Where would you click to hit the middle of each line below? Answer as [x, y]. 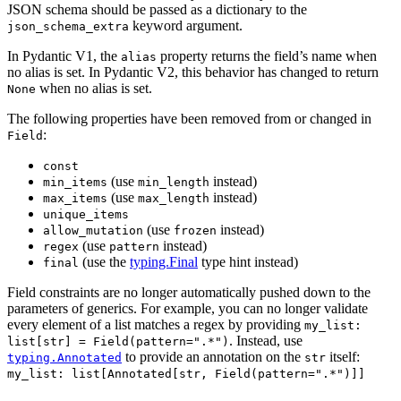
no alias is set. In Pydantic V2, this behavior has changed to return [193, 73]
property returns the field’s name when [267, 56]
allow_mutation [93, 231]
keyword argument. [186, 26]
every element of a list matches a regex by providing [156, 325]
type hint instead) [248, 262]
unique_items [86, 215]
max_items [75, 199]
